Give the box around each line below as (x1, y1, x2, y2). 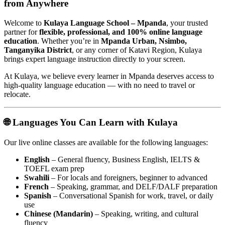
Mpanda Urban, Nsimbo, (101, 36, 187, 45)
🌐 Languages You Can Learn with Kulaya (4, 117, 178, 128)
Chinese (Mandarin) (24, 209, 93, 218)
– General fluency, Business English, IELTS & (50, 155, 200, 164)
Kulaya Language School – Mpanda (44, 18, 166, 27)
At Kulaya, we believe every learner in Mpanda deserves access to (4, 71, 214, 80)
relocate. (4, 89, 31, 98)
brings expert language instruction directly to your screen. (4, 54, 185, 63)
